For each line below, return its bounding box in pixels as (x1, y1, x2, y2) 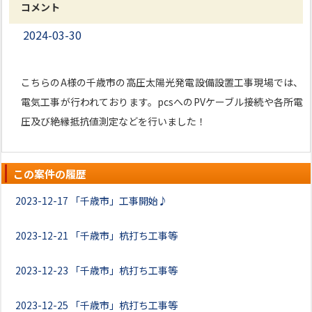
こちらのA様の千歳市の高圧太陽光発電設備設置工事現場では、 (21, 75, 303, 89)
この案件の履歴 (13, 166, 86, 181)
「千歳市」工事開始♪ (70, 194, 168, 208)
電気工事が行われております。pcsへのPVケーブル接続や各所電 (21, 95, 303, 109)
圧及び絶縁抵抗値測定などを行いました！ (21, 114, 206, 128)
